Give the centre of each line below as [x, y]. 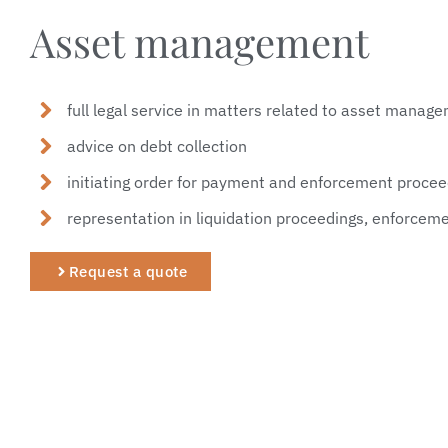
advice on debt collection [157, 145]
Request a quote [128, 271]
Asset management [199, 41]
